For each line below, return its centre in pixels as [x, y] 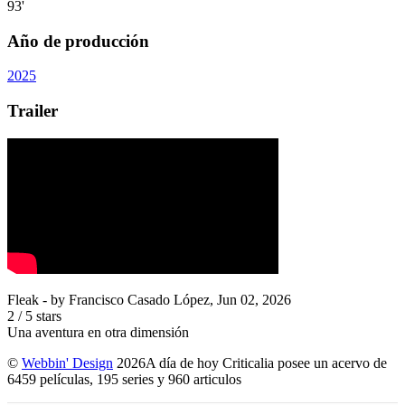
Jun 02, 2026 [254, 299]
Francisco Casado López [139, 299]
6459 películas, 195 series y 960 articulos [128, 379]
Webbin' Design [67, 363]
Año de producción [78, 41]
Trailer [33, 111]
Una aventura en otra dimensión [98, 332]
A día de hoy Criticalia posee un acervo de [266, 363]
